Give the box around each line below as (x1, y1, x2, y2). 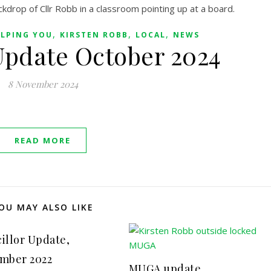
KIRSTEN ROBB (59, 30, 128, 41)
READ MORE (15, 135, 71, 146)
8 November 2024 (7, 78, 78, 91)
